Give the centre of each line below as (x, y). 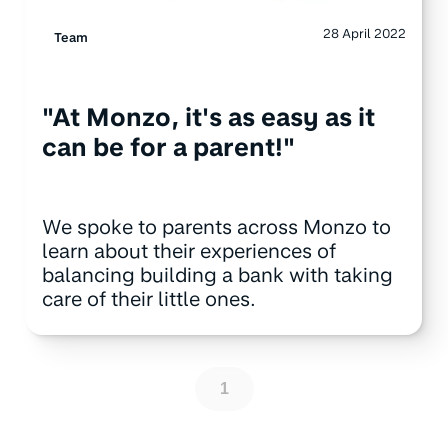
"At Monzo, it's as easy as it (208, 116)
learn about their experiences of (189, 250)
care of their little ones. (149, 298)
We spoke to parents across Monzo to (216, 226)
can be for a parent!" (168, 146)
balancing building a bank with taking (217, 274)
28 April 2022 (364, 33)
